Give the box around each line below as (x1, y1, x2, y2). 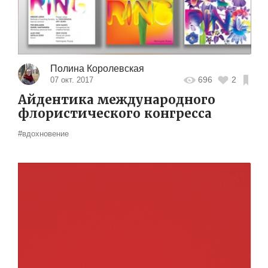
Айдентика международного (18, 92, 215, 108)
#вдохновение (18, 129, 69, 138)
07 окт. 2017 (50, 75, 93, 84)
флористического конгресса (18, 105, 212, 121)
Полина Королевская (50, 63, 144, 74)
